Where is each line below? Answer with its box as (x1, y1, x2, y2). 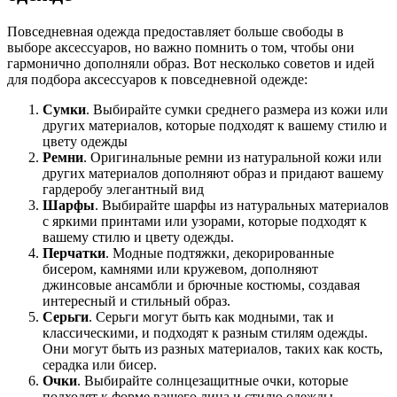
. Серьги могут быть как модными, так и (89, 309, 334, 325)
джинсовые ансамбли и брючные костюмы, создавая (43, 277, 360, 293)
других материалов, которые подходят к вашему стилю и (43, 118, 387, 134)
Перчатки (43, 245, 105, 261)
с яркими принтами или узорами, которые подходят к (43, 214, 367, 230)
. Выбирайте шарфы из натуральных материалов (95, 198, 389, 214)
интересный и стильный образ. (43, 293, 230, 309)
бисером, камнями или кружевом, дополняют (43, 261, 318, 277)
